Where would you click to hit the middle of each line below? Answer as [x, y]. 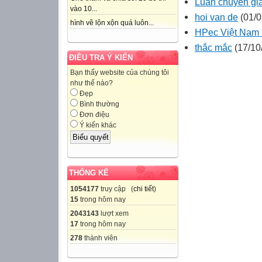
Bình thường [99, 104]
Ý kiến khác [97, 125]
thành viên [100, 238]
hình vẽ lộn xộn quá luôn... [112, 23]
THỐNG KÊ [89, 173]
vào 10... [84, 9]
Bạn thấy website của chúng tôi [120, 73]
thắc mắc [213, 47]
